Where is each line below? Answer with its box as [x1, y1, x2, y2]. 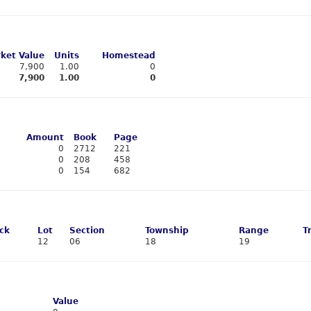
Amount [26, 133, 64, 142]
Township [145, 226, 189, 235]
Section [69, 226, 105, 235]
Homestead [102, 51, 155, 60]
